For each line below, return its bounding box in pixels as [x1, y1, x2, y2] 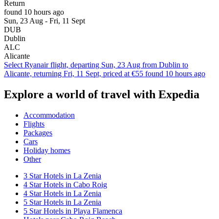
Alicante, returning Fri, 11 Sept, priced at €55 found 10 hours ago [4, 69, 205, 78]
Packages [23, 129, 52, 137]
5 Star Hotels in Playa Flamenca [23, 207, 122, 216]
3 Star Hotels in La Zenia [23, 172, 101, 180]
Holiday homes [23, 146, 70, 155]
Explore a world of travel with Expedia [4, 88, 199, 101]
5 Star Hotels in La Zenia [23, 198, 101, 207]
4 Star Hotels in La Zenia [23, 189, 101, 198]
